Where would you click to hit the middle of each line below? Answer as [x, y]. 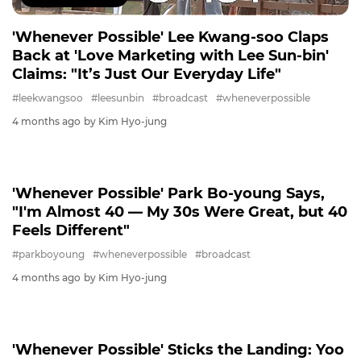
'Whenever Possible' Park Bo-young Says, [168, 194]
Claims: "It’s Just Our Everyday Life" [147, 75]
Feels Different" [71, 231]
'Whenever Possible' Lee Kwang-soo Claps [170, 37]
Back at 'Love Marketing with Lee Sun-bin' [170, 56]
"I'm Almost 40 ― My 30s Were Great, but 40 [180, 212]
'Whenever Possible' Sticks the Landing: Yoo [178, 350]
